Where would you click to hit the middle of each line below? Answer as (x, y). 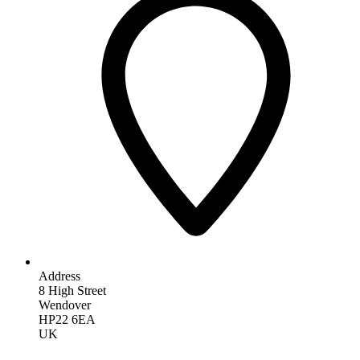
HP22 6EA (67, 319)
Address (59, 276)
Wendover (65, 305)
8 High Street (72, 290)
